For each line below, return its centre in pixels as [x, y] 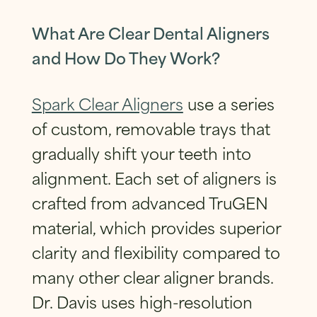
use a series [229, 103]
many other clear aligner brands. [152, 276]
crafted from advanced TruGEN [150, 202]
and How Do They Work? [126, 57]
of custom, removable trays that [151, 127]
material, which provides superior [156, 226]
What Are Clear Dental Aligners [150, 32]
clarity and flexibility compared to [156, 251]
